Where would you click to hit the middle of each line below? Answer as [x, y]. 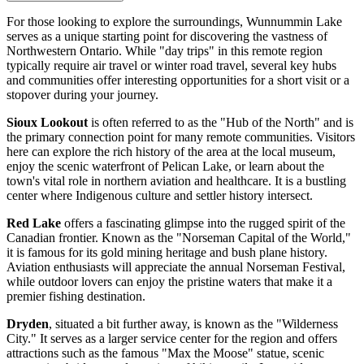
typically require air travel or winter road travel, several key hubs [171, 66]
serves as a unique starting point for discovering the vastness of [167, 37]
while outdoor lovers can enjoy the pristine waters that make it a [169, 282]
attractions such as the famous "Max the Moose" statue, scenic [165, 353]
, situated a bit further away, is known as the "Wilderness [193, 324]
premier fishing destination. [76, 297]
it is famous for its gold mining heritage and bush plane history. [167, 253]
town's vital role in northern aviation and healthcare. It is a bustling [176, 181]
